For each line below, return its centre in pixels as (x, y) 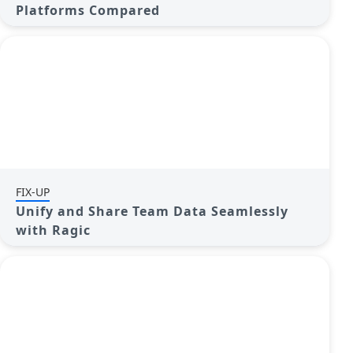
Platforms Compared (88, 10)
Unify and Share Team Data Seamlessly (152, 211)
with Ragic (53, 230)
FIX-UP (33, 192)
